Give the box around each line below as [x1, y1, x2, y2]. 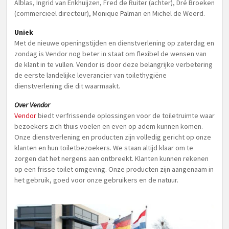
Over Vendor [14, 100, 50, 109]
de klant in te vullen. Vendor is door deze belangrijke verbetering [14, 60, 213, 69]
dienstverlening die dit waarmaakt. [14, 81, 120, 90]
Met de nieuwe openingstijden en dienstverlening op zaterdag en [14, 38, 214, 48]
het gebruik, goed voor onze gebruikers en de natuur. [14, 175, 178, 185]
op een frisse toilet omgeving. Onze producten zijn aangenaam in [14, 165, 214, 174]
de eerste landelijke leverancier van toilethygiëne [14, 71, 167, 80]
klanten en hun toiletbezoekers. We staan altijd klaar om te [14, 143, 193, 152]
